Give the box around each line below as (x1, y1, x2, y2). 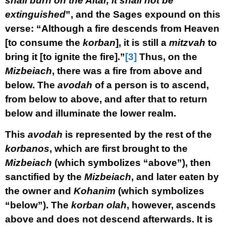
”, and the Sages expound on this (66, 9, 220, 20)
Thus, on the (137, 51, 197, 62)
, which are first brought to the (49, 143, 188, 154)
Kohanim (71, 186, 116, 196)
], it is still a (116, 37, 169, 48)
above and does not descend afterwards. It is (5, 214, 213, 224)
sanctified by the (5, 172, 84, 182)
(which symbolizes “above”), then (52, 157, 211, 168)
